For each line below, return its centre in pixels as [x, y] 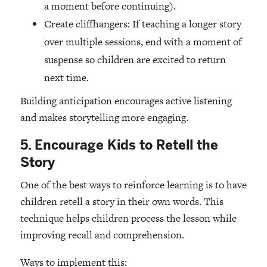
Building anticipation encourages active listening [126, 101]
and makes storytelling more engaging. [104, 118]
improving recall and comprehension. [102, 235]
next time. [66, 78]
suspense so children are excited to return [135, 60]
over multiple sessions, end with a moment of [143, 42]
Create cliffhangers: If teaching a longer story [142, 24]
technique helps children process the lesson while [128, 218]
